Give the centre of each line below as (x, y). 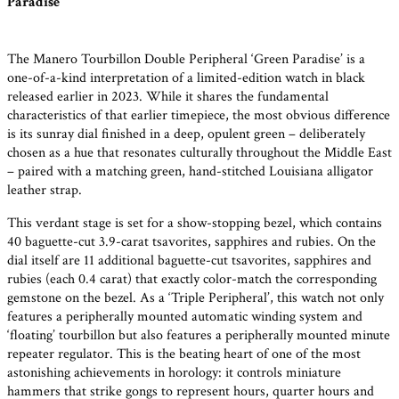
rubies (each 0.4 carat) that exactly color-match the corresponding (192, 280)
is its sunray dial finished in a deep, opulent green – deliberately (186, 134)
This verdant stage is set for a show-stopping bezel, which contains (195, 224)
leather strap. (45, 191)
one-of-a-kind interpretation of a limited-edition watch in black (186, 78)
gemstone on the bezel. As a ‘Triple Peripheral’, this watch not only (195, 298)
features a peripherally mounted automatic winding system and (185, 317)
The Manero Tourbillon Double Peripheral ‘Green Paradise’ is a (186, 60)
